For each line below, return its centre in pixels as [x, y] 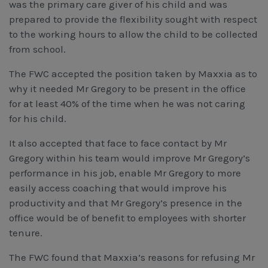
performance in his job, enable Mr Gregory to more [125, 173]
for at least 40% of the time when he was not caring [127, 103]
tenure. [26, 232]
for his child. [38, 118]
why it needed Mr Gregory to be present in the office [127, 88]
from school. [37, 49]
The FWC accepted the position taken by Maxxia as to [133, 73]
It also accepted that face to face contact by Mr [118, 143]
